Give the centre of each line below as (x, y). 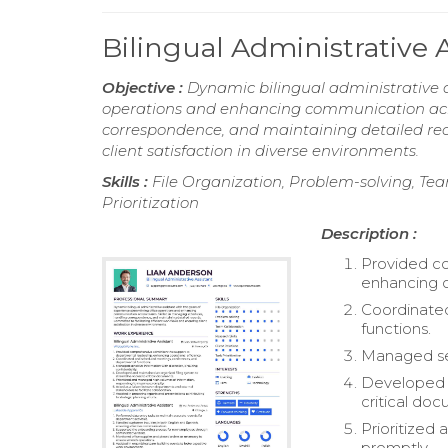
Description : (369, 234)
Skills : (127, 182)
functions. (396, 329)
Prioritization (150, 203)
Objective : (144, 88)
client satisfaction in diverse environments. (260, 151)
